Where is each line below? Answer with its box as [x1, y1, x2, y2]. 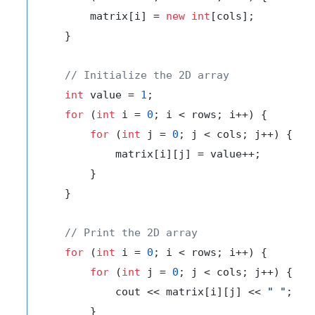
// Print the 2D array [65, 226, 198, 239]
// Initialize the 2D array [65, 68, 229, 82]
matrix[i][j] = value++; [39, 147, 261, 160]
